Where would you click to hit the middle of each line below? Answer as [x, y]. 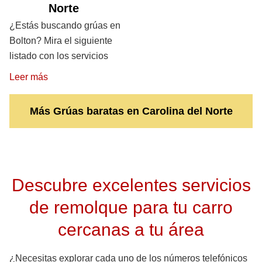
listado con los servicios [59, 56]
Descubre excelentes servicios [131, 185]
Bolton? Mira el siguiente [61, 41]
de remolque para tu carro [131, 207]
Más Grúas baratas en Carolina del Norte [131, 111]
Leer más [29, 77]
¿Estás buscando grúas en [65, 26]
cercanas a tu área [131, 230]
